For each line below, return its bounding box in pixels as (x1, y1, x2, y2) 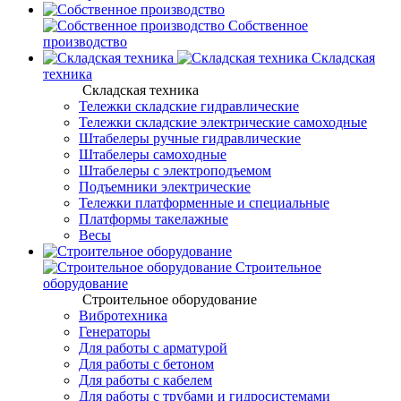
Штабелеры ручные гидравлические (79, 131, 301, 146)
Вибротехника (79, 308, 167, 323)
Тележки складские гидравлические (79, 98, 299, 114)
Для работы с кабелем (79, 372, 212, 388)
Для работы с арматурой (79, 340, 227, 355)
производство (43, 34, 127, 49)
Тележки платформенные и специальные (79, 195, 329, 210)
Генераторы (79, 324, 150, 339)
